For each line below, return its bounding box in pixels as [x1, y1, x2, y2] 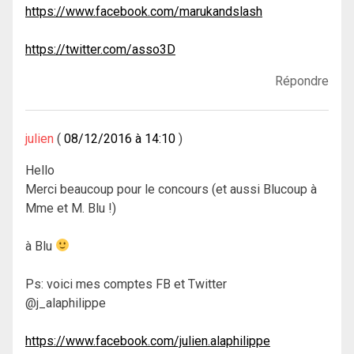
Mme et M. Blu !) [25, 200, 116, 216]
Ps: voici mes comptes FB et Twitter [25, 276, 227, 292]
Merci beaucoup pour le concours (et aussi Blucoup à [25, 181, 317, 197]
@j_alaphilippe [25, 295, 106, 311]
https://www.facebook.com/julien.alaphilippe [25, 333, 270, 348]
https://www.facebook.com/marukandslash [25, 3, 262, 19]
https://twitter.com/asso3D [25, 41, 175, 57]
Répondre [275, 73, 329, 88]
